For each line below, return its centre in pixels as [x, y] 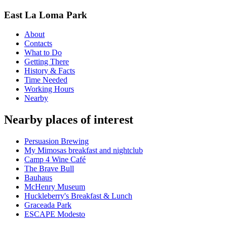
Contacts [38, 44]
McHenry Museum [55, 187]
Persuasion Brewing [56, 141]
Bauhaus [38, 178]
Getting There [47, 62]
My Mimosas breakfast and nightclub [84, 150]
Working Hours [49, 89]
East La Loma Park [46, 15]
